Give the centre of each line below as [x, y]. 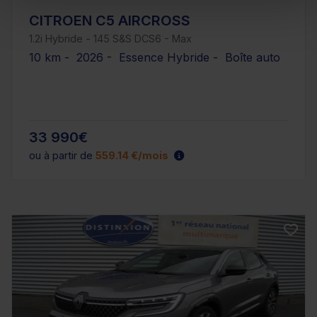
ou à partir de [62, 156]
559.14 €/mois [132, 156]
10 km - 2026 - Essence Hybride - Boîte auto [155, 57]
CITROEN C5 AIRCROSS [110, 20]
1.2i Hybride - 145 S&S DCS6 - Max [110, 38]
